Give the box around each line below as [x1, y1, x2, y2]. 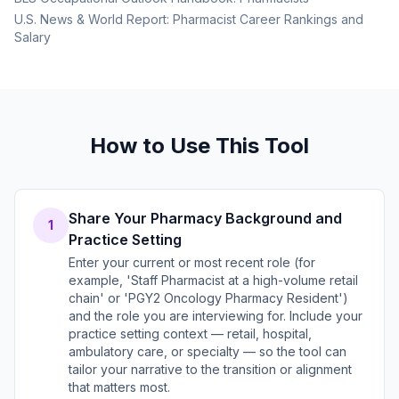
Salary [14, 29, 51, 45]
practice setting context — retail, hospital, [69, 326, 312, 341]
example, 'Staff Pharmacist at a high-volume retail [69, 273, 358, 288]
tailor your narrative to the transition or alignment [69, 362, 352, 377]
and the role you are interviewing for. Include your [69, 308, 362, 323]
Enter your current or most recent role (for [69, 255, 315, 270]
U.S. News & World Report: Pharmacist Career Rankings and [14, 12, 363, 27]
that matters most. [69, 379, 170, 395]
